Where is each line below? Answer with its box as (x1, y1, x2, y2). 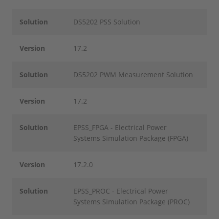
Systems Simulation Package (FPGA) (73, 133, 189, 143)
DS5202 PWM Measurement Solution (73, 70, 194, 79)
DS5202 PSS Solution (73, 17, 141, 26)
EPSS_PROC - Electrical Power (73, 186, 169, 196)
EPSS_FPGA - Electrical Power (73, 123, 167, 132)
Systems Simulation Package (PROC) (73, 197, 190, 206)
